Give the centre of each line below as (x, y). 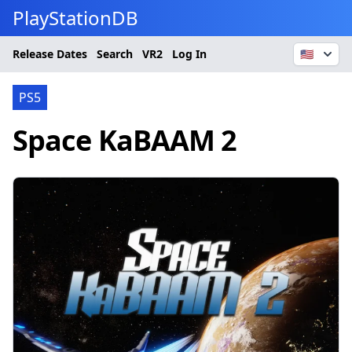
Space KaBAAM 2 (125, 140)
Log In (189, 54)
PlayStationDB (75, 18)
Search (115, 54)
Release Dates (50, 54)
